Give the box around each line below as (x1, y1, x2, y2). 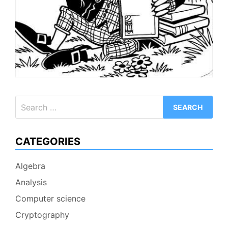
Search (15, 96, 41, 107)
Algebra (15, 161, 45, 172)
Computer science (15, 193, 85, 204)
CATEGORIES (15, 135, 80, 148)
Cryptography (15, 210, 69, 220)
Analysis (15, 177, 47, 188)
